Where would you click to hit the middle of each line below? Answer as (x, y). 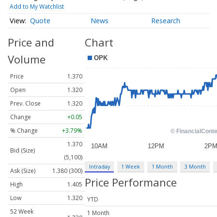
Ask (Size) (23, 171)
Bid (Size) (23, 151)
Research (166, 21)
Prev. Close (25, 104)
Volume (27, 59)
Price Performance (131, 182)
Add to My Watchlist (37, 6)
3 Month (195, 166)
